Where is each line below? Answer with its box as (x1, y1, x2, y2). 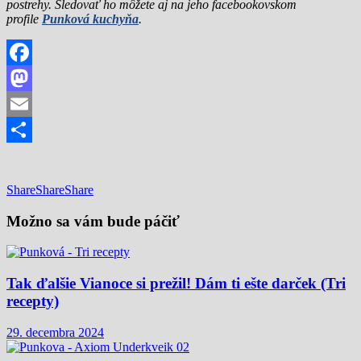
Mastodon (6, 97, 57, 111)
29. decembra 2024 (6, 325, 104, 339)
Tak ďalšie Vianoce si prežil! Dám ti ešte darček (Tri (6, 275, 346, 293)
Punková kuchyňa (42, 12, 139, 27)
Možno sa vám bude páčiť (6, 212, 180, 230)
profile (6, 12, 42, 27)
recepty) (6, 293, 59, 310)
